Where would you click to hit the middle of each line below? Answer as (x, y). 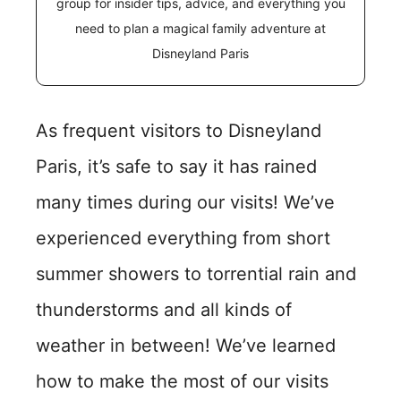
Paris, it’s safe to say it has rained (176, 166)
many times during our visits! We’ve (185, 202)
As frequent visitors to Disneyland (179, 130)
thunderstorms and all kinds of (164, 309)
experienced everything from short (183, 238)
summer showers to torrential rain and (196, 273)
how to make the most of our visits (182, 381)
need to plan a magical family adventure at (200, 28)
